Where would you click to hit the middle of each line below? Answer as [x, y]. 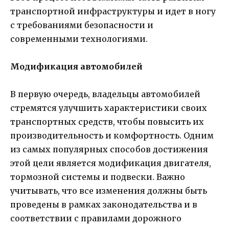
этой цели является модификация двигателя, [111, 163]
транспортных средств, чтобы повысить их [107, 122]
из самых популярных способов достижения [109, 150]
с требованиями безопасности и [82, 25]
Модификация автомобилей [76, 66]
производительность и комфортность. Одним [112, 136]
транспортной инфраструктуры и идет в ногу [113, 11]
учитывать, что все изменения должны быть [109, 191]
